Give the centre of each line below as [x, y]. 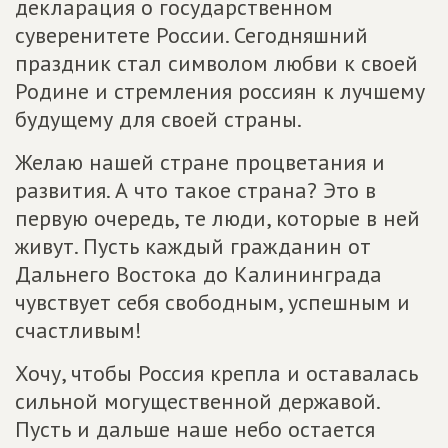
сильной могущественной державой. [197, 401]
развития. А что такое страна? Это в [195, 190]
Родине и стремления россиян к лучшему [220, 91]
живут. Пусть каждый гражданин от [193, 246]
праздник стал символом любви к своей [216, 63]
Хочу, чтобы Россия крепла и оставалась [216, 373]
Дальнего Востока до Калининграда [198, 274]
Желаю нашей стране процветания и [200, 162]
